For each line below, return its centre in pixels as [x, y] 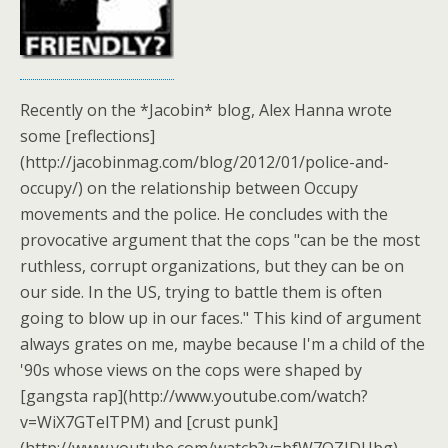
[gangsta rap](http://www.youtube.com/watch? [194, 396]
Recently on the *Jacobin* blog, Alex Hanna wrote [206, 110]
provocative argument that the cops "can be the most [220, 240]
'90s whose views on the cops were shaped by [191, 370]
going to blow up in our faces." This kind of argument [220, 318]
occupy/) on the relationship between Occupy [189, 188]
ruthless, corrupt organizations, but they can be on [212, 266]
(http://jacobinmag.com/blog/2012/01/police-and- [204, 162]
